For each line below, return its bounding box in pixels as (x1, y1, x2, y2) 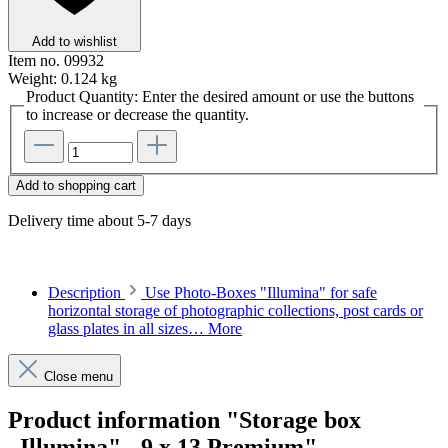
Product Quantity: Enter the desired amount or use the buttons (26, 88, 414, 106)
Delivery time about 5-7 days (8, 212, 191, 230)
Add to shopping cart (16, 178, 136, 194)
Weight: (8, 70, 61, 88)
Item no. (8, 52, 64, 70)
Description (48, 284, 121, 302)
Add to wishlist (32, 34, 117, 50)
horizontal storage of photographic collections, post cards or (48, 302, 423, 320)
